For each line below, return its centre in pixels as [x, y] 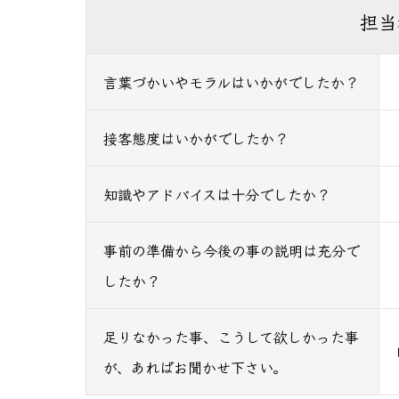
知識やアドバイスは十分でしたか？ [217, 194]
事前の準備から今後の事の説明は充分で [232, 250]
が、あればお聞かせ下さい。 [195, 366]
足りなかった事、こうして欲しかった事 [232, 336]
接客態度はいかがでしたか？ [196, 138]
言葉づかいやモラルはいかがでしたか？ [232, 81]
